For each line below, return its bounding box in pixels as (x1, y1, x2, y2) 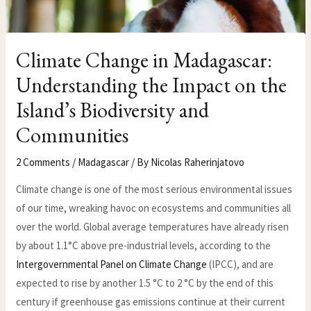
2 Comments (16, 155, 71, 169)
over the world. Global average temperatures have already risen (16, 220, 289, 234)
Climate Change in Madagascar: (16, 47, 273, 74)
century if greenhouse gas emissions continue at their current (16, 295, 286, 309)
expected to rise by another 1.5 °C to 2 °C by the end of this (16, 276, 274, 290)
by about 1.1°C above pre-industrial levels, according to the (16, 239, 271, 253)
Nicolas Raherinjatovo (151, 155, 245, 169)
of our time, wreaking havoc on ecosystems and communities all (16, 201, 292, 215)
